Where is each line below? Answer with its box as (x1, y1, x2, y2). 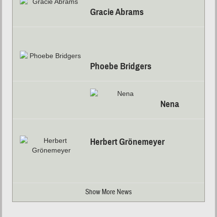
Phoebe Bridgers (90, 61, 152, 72)
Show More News (85, 187, 132, 197)
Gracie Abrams (90, 6, 144, 18)
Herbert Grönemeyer (90, 136, 165, 148)
